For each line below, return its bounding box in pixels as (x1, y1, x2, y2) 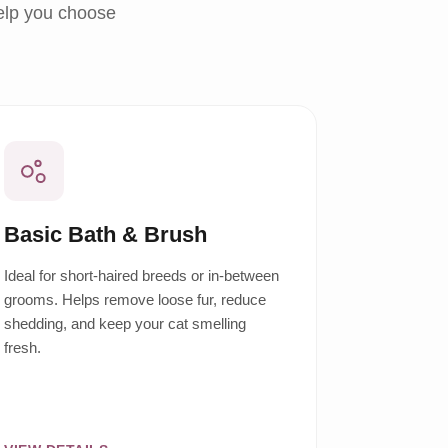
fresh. (4, 339, 42, 357)
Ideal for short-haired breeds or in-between (4, 267, 280, 285)
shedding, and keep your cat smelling (4, 315, 247, 333)
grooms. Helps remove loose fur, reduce (4, 291, 267, 309)
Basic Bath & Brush (4, 222, 208, 248)
